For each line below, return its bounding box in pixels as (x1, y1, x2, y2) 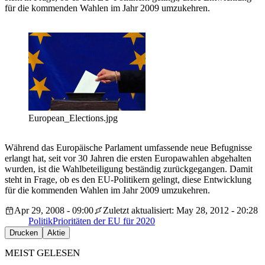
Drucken (9, 228, 38, 238)
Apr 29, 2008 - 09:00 (14, 205, 93, 216)
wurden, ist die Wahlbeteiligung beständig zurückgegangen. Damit (5, 164, 253, 174)
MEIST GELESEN (5, 247, 80, 259)
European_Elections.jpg (28, 113, 118, 124)
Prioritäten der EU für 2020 (53, 216, 155, 227)
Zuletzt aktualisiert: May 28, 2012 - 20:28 (103, 205, 258, 216)
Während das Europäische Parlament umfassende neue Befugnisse (5, 143, 252, 153)
